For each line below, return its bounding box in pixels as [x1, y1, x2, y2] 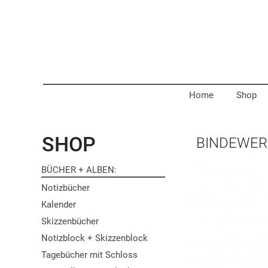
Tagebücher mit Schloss [41, 249, 138, 260]
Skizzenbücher [41, 216, 99, 227]
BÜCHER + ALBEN [41, 165, 114, 175]
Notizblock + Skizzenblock [41, 233, 148, 243]
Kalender [41, 199, 76, 210]
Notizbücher [41, 182, 90, 193]
